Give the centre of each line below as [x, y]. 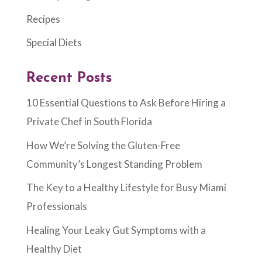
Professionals [56, 206]
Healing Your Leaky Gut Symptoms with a [116, 230]
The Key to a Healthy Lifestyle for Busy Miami [126, 188]
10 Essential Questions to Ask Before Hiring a [126, 103]
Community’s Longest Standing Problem [114, 164]
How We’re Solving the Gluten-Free [103, 145]
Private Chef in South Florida [89, 122]
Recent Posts [69, 79]
